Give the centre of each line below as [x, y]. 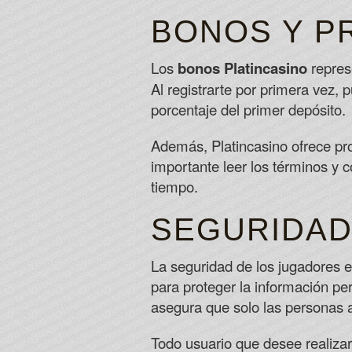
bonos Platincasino [242, 68]
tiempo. [174, 186]
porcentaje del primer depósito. [248, 109]
